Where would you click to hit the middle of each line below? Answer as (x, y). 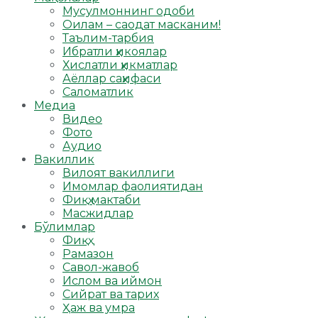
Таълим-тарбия (108, 38)
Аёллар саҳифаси (112, 79)
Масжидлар (98, 214)
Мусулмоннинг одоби (128, 11)
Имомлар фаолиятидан (133, 187)
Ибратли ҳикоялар (115, 52)
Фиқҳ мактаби (102, 200)
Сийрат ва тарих (111, 295)
